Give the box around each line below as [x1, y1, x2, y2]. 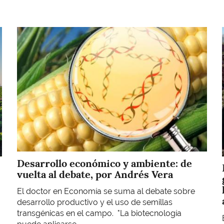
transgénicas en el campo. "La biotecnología [17, 208, 181, 218]
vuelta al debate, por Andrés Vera [17, 167, 173, 181]
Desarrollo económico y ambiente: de [17, 156, 192, 170]
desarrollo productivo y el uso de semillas [17, 197, 172, 207]
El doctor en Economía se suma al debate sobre [17, 186, 195, 196]
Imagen [16, 26, 44, 36]
